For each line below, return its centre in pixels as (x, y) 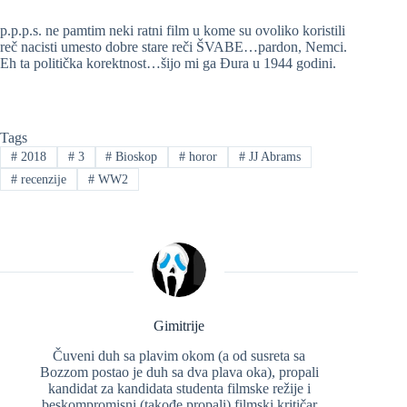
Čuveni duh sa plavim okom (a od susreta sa (179, 355)
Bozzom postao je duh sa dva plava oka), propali (179, 372)
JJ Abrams (273, 157)
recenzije (41, 179)
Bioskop (135, 157)
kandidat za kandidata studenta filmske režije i (179, 388)
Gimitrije (179, 325)
